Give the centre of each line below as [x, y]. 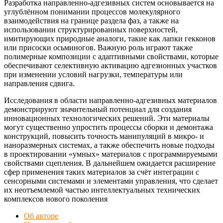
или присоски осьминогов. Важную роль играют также [98, 47]
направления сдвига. [39, 83]
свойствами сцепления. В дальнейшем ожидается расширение [110, 163]
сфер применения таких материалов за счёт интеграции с [102, 172]
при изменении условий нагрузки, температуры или [93, 74]
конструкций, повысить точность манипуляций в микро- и [104, 136]
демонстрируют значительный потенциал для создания [98, 109]
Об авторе [41, 216]
